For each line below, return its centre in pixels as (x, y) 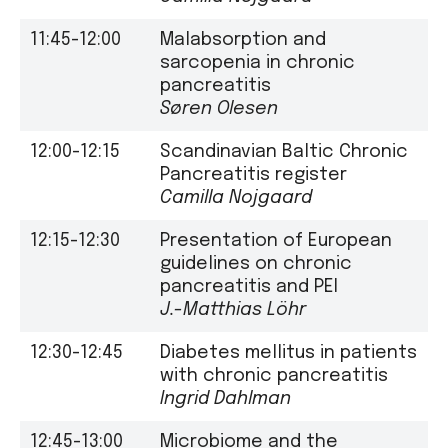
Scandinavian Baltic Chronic (284, 151)
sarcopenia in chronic (257, 62)
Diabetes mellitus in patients (288, 352)
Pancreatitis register (253, 174)
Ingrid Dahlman (225, 398)
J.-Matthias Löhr (233, 309)
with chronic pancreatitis (274, 375)
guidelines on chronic (256, 263)
